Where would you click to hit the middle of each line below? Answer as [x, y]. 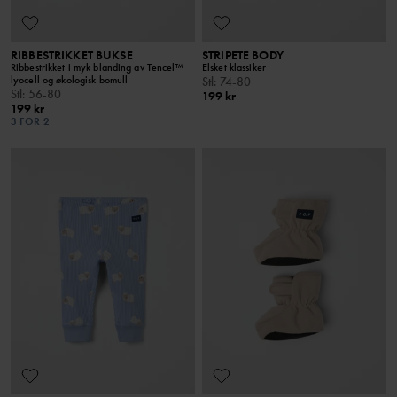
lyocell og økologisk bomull [70, 80]
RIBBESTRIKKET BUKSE [72, 55]
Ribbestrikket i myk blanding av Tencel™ [97, 68]
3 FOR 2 [30, 122]
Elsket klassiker [234, 68]
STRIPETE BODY [243, 55]
